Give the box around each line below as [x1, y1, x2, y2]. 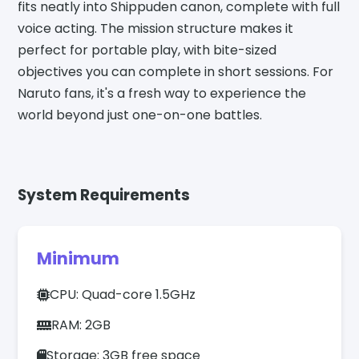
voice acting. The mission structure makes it [18, 19, 294, 38]
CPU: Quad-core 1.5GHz [50, 285, 196, 305]
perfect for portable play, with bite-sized [18, 41, 277, 60]
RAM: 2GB [51, 316, 111, 335]
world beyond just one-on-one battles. [18, 106, 263, 125]
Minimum [37, 247, 120, 271]
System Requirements [18, 184, 191, 207]
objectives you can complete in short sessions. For [18, 63, 334, 82]
